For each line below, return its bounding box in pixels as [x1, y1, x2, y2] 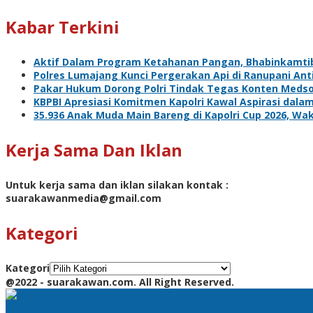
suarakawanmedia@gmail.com [6, 191, 161, 205]
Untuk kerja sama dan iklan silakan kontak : [6, 177, 228, 191]
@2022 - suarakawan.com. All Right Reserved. [6, 275, 234, 289]
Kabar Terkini [6, 15, 119, 38]
